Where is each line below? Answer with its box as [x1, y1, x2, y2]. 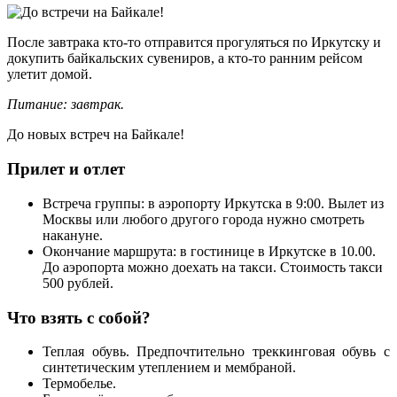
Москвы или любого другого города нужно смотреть [43, 211, 364, 227]
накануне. [43, 227, 103, 243]
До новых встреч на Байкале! [7, 127, 188, 143]
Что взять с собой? [7, 307, 151, 327]
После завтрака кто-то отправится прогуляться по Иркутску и [7, 35, 381, 51]
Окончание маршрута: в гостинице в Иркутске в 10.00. [43, 243, 376, 259]
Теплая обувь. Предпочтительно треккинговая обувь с [43, 344, 390, 360]
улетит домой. [7, 66, 92, 82]
